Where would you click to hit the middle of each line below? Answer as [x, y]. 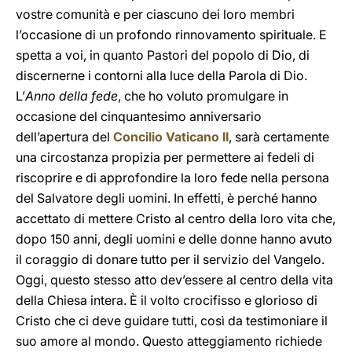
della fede [88, 96]
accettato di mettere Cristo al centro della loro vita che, [176, 218]
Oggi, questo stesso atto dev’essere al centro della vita [174, 280]
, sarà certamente [279, 137]
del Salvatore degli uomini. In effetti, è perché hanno [167, 198]
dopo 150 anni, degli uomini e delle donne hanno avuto [174, 239]
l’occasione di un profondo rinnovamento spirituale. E [171, 35]
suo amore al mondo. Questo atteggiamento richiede [169, 341]
